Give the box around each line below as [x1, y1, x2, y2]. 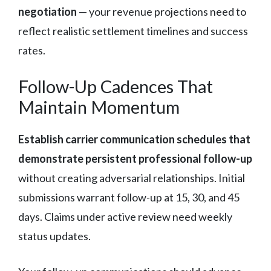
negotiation [18, 4, 77, 18]
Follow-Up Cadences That [18, 75, 213, 97]
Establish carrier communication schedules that [18, 132, 250, 146]
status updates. [18, 229, 91, 243]
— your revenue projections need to [77, 4, 246, 18]
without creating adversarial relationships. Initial [18, 171, 245, 184]
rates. [18, 43, 45, 57]
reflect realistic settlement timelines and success [18, 24, 248, 38]
